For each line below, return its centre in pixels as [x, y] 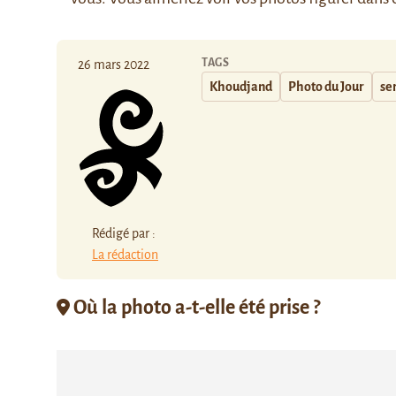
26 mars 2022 [114, 65]
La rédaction [125, 254]
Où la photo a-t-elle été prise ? [195, 307]
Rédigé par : [124, 233]
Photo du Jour [326, 87]
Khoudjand [241, 87]
